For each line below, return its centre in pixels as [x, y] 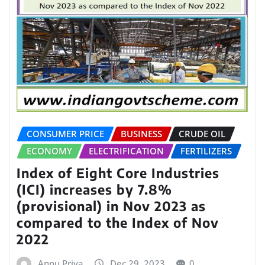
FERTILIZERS [206, 151]
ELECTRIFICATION [126, 151]
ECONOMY [49, 151]
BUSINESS [141, 134]
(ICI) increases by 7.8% [94, 190]
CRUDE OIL [202, 134]
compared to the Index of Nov [118, 223]
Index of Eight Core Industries [118, 173]
